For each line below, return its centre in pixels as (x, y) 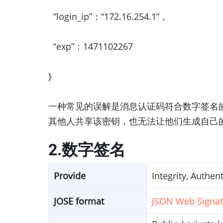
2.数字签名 (87, 150)
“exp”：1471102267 (91, 47)
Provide (70, 176)
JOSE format (79, 201)
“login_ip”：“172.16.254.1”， (108, 17)
